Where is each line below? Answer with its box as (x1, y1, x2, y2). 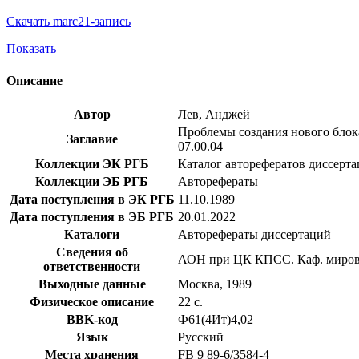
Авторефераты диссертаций (178, 227, 331, 241)
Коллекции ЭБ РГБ (35, 174, 148, 188)
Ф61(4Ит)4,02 (178, 312, 253, 326)
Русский (178, 329, 224, 344)
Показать (6, 42, 56, 56)
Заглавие (66, 131, 118, 146)
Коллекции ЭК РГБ (34, 156, 149, 171)
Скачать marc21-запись (6, 14, 131, 29)
